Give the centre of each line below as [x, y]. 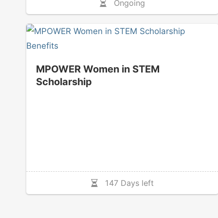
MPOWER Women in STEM [98, 69]
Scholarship [64, 82]
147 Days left [126, 183]
